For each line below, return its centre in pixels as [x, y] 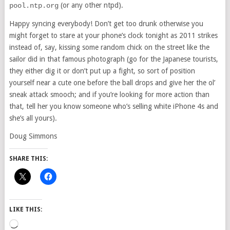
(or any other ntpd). [91, 5]
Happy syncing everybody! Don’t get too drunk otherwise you [106, 24]
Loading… [34, 225]
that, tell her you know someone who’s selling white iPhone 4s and [113, 107]
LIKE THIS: [25, 210]
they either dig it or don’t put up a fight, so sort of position [102, 71]
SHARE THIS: [28, 159]
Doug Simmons [33, 136]
